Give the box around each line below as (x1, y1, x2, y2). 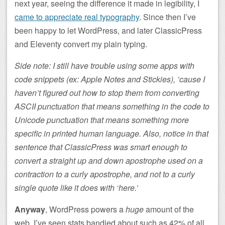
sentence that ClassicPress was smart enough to (15, 141, 187, 153)
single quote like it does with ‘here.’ (15, 182, 138, 193)
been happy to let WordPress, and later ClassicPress (15, 25, 202, 36)
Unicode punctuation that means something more (15, 114, 189, 126)
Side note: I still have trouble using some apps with (15, 60, 194, 71)
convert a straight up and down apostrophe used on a (15, 155, 203, 166)
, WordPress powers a (45, 203, 126, 215)
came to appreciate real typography (15, 11, 139, 23)
